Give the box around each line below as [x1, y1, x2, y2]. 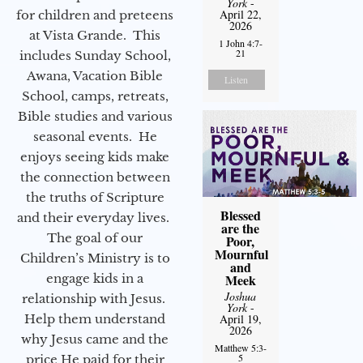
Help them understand [24, 311, 165, 327]
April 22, [219, 6, 262, 23]
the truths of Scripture [25, 190, 164, 206]
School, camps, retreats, [21, 88, 169, 105]
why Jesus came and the [21, 331, 169, 348]
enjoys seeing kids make [20, 149, 169, 165]
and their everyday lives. [17, 210, 173, 226]
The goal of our [47, 230, 143, 246]
